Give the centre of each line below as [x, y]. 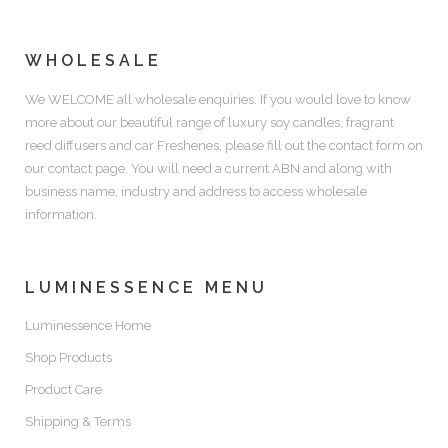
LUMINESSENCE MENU [146, 287]
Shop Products [68, 357]
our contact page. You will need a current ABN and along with [208, 168]
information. [61, 214]
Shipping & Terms [78, 421]
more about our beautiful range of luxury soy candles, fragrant [209, 122]
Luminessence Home [88, 325]
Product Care [63, 389]
